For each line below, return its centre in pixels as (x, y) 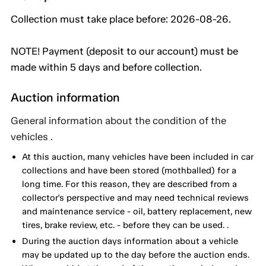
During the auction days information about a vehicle (130, 241)
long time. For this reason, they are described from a (129, 184)
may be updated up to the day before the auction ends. (135, 254)
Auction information (65, 98)
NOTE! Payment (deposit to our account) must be (124, 51)
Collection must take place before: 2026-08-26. (121, 19)
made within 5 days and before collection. (106, 67)
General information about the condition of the (118, 121)
